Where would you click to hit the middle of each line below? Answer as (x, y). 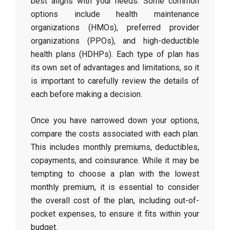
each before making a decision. (87, 94)
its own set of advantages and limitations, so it (115, 68)
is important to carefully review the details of (115, 81)
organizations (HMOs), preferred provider (115, 27)
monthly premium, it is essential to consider (115, 187)
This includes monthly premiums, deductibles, (115, 147)
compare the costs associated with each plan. (115, 134)
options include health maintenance (115, 14)
